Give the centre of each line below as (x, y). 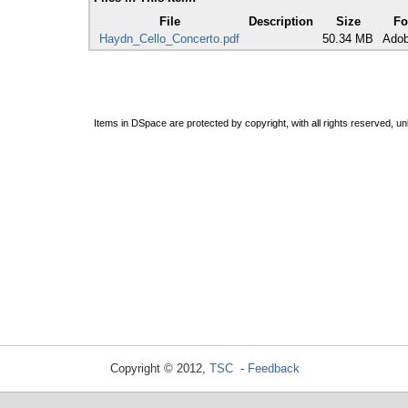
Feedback (273, 368)
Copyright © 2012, (159, 368)
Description (281, 21)
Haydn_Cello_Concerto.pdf (169, 39)
